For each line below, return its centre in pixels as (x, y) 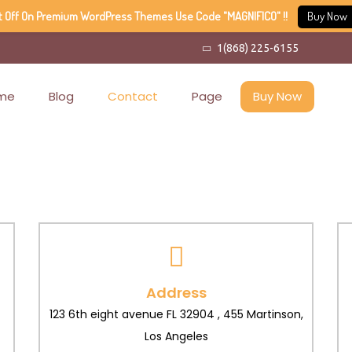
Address (176, 293)
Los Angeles (176, 336)
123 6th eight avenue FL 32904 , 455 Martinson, (176, 314)
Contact (133, 96)
